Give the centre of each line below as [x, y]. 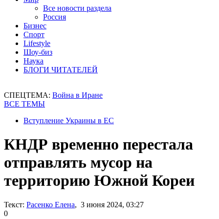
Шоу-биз [38, 52]
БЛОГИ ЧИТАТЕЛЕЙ [61, 70]
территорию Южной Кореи [99, 181]
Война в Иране [77, 95]
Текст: [14, 204]
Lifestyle [37, 43]
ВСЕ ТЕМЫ [24, 104]
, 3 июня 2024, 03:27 [109, 204]
